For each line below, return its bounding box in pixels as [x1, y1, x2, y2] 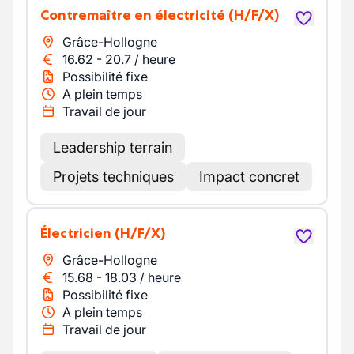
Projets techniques [53, 168, 174, 185]
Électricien [47, 224, 111, 242]
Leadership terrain [53, 139, 172, 156]
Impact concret [199, 168, 299, 185]
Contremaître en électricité [49, 6, 225, 24]
